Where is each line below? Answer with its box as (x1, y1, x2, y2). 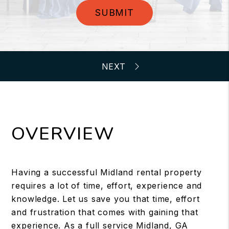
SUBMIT (95, 7, 134, 18)
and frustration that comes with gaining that (11, 207, 198, 217)
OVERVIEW (11, 122, 115, 146)
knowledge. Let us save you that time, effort (11, 194, 200, 204)
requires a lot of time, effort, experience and (11, 180, 202, 191)
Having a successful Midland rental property (11, 167, 202, 177)
